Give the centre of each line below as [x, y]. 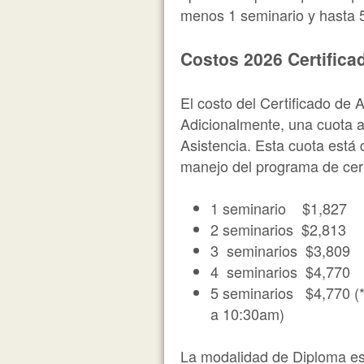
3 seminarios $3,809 [281, 250]
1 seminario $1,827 [279, 208]
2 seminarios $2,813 [279, 229]
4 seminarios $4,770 [281, 271]
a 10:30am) [248, 314]
